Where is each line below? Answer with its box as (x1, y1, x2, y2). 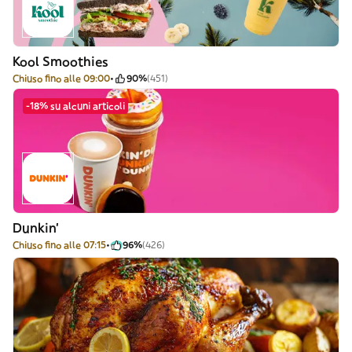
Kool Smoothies (13, 53, 108, 69)
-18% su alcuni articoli (26, 100, 125, 112)
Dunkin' (13, 220, 59, 236)
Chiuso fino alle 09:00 (13, 72, 110, 84)
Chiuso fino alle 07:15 (13, 239, 106, 251)
